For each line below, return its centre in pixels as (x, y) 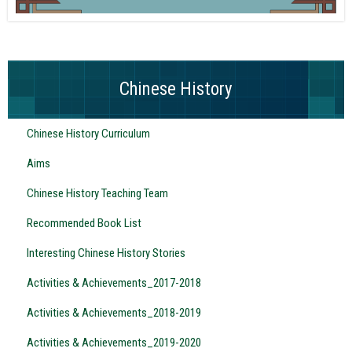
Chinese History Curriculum (88, 133)
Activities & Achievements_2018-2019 (114, 312)
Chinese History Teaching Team (97, 193)
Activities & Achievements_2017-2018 (114, 282)
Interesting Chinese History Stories (106, 253)
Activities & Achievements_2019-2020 (114, 342)
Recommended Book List (84, 223)
